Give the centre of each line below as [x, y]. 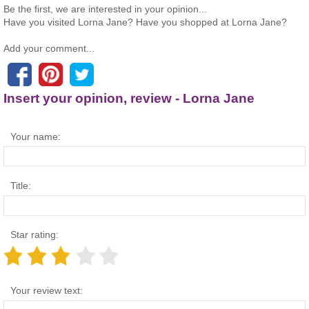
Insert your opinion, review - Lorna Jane [129, 98]
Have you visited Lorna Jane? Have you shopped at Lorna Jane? [145, 22]
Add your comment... [49, 48]
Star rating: [34, 235]
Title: [21, 186]
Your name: [36, 137]
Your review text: [47, 291]
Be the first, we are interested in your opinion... [105, 9]
